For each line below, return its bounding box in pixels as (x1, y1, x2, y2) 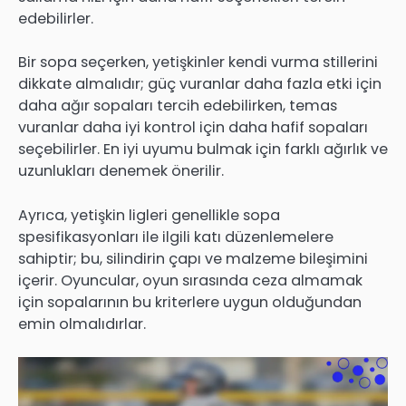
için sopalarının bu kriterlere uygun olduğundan (18, 291, 362, 313)
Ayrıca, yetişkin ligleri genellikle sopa (18, 204, 280, 226)
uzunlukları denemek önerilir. (18, 160, 224, 182)
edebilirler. (18, 8, 93, 30)
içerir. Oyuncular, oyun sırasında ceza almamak (18, 269, 362, 291)
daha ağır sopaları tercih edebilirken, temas (18, 95, 337, 117)
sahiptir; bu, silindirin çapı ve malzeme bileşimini (18, 247, 368, 269)
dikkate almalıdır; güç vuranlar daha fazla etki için (18, 73, 382, 95)
